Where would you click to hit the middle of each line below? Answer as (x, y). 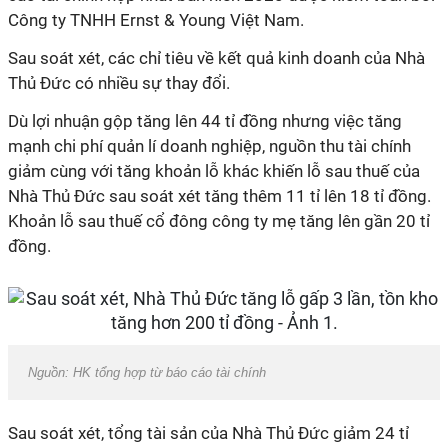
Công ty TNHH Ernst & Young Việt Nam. (156, 20)
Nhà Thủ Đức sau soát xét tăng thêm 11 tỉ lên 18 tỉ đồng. (219, 196)
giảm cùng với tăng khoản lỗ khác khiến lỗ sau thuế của (214, 171)
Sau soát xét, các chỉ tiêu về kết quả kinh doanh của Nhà (216, 58)
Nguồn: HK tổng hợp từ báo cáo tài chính (147, 372)
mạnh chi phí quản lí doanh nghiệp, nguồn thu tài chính (209, 146)
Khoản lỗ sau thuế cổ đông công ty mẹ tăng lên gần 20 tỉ (219, 221)
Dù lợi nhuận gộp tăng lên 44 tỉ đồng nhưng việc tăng (205, 121)
